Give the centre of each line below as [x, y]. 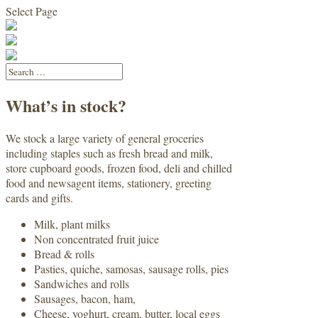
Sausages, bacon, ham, [85, 298]
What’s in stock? [66, 105]
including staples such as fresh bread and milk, [109, 153]
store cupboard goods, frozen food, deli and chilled [119, 168]
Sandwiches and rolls [82, 283]
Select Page [32, 11]
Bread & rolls [64, 253]
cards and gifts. [39, 197]
